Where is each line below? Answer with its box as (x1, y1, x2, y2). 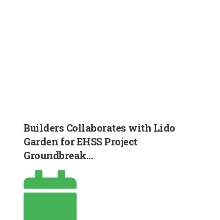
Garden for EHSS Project (24, 135, 137, 148)
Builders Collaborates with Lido (24, 121, 175, 134)
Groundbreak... (24, 148, 93, 162)
